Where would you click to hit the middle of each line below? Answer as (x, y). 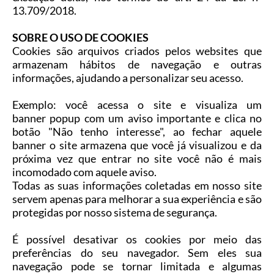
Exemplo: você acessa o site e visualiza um (137, 105)
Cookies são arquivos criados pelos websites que (137, 51)
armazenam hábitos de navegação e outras (137, 65)
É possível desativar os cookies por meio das (137, 239)
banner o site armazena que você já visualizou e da (137, 145)
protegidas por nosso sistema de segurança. (115, 213)
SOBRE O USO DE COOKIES (80, 38)
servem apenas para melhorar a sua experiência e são (137, 199)
